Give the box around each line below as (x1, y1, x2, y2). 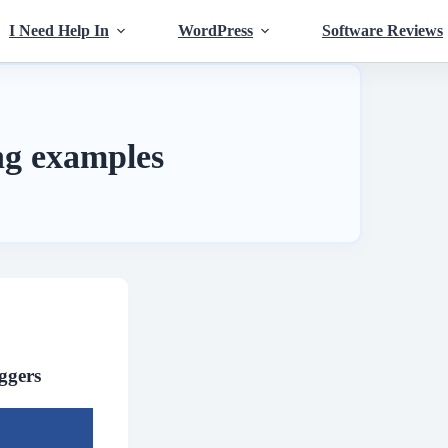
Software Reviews (322, 22, 443, 39)
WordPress (178, 22, 253, 39)
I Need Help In (9, 22, 109, 39)
